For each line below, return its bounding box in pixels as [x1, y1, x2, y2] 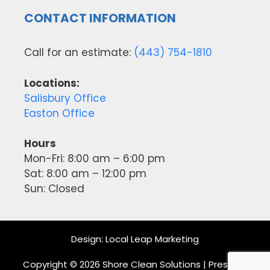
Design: [71, 233, 105, 246]
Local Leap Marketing [105, 233, 199, 246]
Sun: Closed [24, 181, 84, 196]
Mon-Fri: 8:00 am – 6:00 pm [24, 151, 165, 166]
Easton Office [24, 105, 95, 121]
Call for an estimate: [24, 45, 134, 60]
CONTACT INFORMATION [24, 10, 176, 27]
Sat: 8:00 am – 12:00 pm [24, 166, 146, 181]
